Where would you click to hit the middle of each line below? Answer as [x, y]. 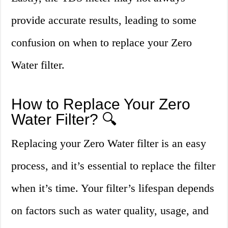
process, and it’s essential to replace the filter [113, 166]
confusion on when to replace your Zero [102, 43]
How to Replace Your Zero [101, 104]
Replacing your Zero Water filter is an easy [109, 144]
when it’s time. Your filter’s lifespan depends [113, 188]
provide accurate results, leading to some [104, 20]
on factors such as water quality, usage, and [110, 211]
